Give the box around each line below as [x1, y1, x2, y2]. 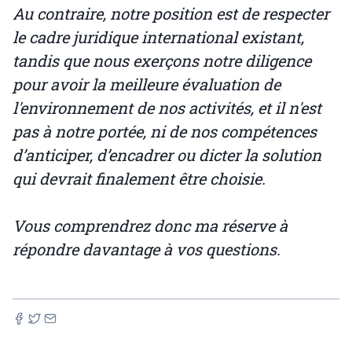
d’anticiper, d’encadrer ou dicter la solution [13, 145, 321, 165]
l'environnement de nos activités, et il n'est [13, 97, 321, 118]
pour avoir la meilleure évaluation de [13, 74, 280, 94]
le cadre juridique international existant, [13, 27, 304, 47]
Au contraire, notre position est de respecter [13, 3, 329, 24]
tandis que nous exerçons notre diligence [13, 50, 311, 71]
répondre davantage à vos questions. [13, 239, 280, 259]
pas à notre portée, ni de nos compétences [13, 121, 317, 141]
